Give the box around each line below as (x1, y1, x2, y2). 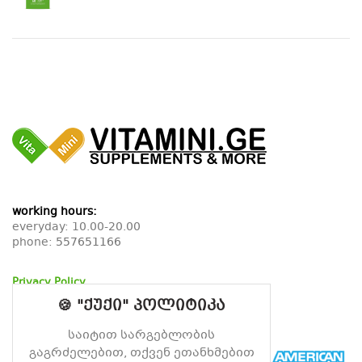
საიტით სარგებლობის (68, 326, 215, 344)
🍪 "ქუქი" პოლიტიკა (57, 295, 225, 318)
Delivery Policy (12, 307, 91, 324)
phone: (12, 234, 56, 252)
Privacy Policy (12, 275, 86, 292)
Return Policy (12, 291, 81, 308)
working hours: (12, 203, 97, 221)
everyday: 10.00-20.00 (12, 218, 141, 237)
